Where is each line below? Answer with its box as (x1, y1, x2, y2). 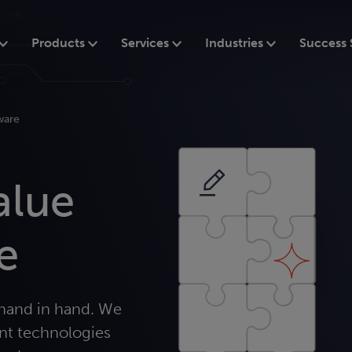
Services (120, 35, 172, 50)
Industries (204, 35, 266, 50)
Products (31, 35, 88, 50)
